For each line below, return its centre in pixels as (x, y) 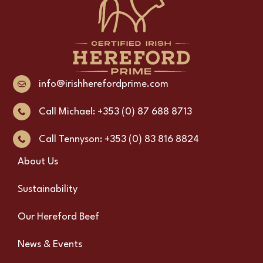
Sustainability (48, 190)
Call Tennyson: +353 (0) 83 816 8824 (119, 139)
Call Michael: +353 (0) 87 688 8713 (115, 112)
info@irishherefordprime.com (103, 84)
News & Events (50, 245)
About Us (38, 162)
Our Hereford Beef (58, 217)
